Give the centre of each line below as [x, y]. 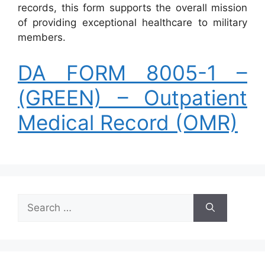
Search [34, 200]
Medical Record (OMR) [128, 122]
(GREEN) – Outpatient [132, 97]
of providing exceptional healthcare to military [132, 22]
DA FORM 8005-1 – [132, 72]
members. [42, 37]
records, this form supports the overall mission [132, 8]
